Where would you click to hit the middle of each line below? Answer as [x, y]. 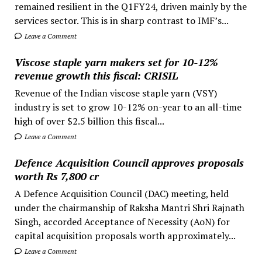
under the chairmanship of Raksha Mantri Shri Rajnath [129, 207]
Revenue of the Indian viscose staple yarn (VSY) [116, 93]
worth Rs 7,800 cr [56, 176]
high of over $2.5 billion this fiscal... [89, 121]
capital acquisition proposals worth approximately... [125, 235]
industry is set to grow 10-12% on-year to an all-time [128, 107]
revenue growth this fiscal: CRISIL [96, 75]
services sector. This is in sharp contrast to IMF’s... [121, 20]
